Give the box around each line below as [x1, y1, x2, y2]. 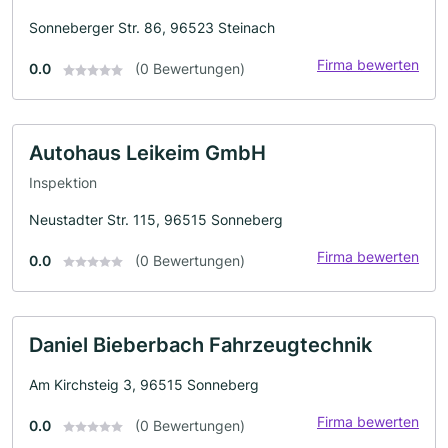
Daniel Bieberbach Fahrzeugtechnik [29, 332, 372, 357]
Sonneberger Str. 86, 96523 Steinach [29, 18, 275, 36]
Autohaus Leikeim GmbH [29, 140, 266, 165]
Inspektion [29, 173, 97, 191]
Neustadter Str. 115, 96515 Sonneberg [29, 210, 283, 228]
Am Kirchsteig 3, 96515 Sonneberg [29, 375, 259, 393]
